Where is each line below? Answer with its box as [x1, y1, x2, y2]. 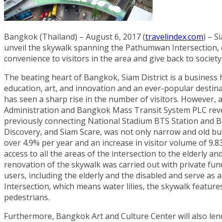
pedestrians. [4, 191, 50, 203]
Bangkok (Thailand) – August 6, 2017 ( [4, 31, 145, 42]
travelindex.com [145, 31, 203, 42]
